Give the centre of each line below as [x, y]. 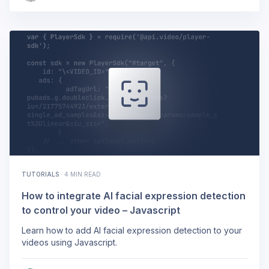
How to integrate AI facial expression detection [134, 196]
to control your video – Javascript [101, 210]
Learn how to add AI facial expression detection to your [132, 231]
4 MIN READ [83, 174]
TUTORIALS [40, 174]
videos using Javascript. [69, 243]
